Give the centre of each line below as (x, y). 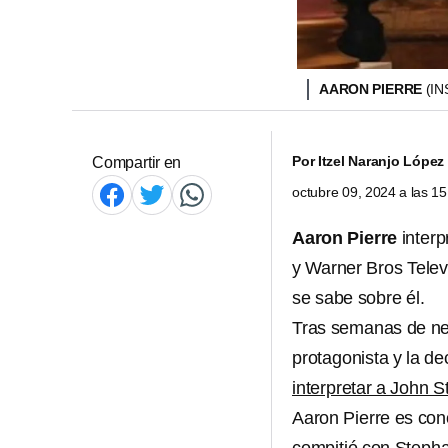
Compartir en (137, 162)
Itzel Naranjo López (381, 161)
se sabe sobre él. (358, 298)
